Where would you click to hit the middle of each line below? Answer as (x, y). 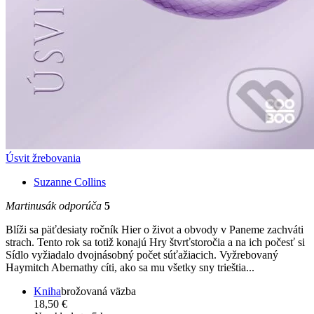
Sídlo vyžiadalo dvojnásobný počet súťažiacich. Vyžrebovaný (142, 254)
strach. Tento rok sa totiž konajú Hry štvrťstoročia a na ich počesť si (155, 242)
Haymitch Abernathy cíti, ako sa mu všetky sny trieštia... (130, 267)
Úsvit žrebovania (43, 158)
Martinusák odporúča (55, 205)
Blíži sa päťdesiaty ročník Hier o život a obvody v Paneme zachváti (155, 229)
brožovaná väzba (98, 291)
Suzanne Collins (70, 182)
